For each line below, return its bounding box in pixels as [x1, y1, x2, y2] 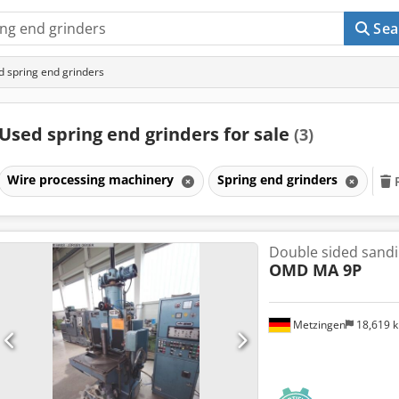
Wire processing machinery [6, 170, 177, 188]
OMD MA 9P [268, 258, 362, 281]
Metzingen [289, 316, 346, 332]
